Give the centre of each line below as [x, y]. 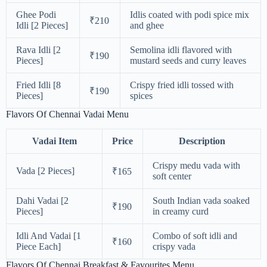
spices [141, 96]
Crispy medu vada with [196, 166]
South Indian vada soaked [201, 201]
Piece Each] [38, 247]
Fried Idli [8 [38, 85]
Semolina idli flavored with [181, 50]
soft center [172, 176]
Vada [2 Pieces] [45, 171]
